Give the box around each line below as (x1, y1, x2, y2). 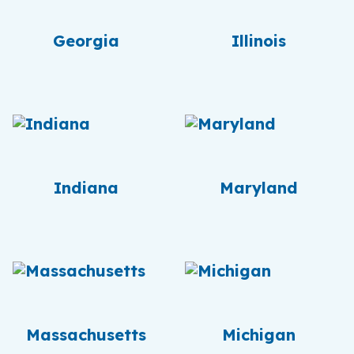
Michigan (221, 325, 296, 345)
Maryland (219, 178, 298, 198)
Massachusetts (26, 325, 146, 345)
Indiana (54, 178, 119, 198)
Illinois (231, 31, 286, 51)
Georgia (53, 31, 119, 51)
